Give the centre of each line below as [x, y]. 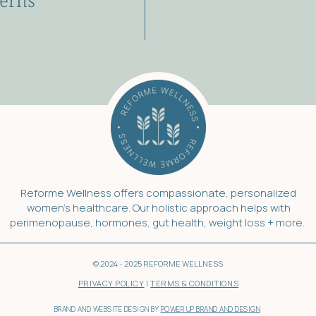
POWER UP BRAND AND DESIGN [210, 309]
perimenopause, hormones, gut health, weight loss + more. [158, 223]
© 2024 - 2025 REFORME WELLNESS [158, 263]
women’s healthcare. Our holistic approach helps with [158, 208]
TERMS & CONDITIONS [195, 283]
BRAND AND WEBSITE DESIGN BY [107, 309]
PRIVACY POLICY [111, 283]
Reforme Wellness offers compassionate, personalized [158, 193]
